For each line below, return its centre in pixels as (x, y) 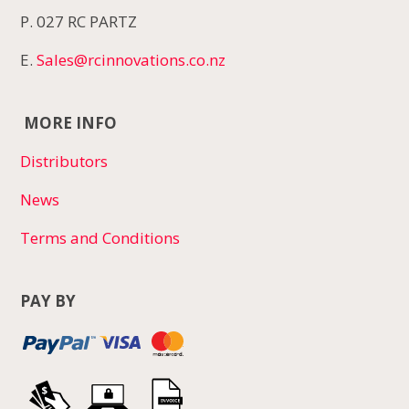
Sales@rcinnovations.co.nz (131, 60)
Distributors (64, 162)
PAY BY (48, 301)
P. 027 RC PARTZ (79, 22)
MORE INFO (69, 123)
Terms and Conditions (100, 238)
